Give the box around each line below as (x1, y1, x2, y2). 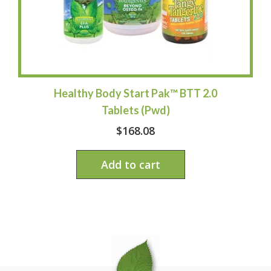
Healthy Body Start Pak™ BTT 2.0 (54, 87, 217, 100)
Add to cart (100, 157, 160, 172)
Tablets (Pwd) (101, 103, 170, 117)
